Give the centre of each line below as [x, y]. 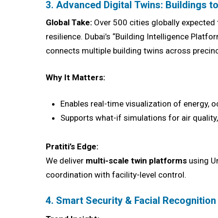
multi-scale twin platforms [136, 161]
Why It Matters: [76, 77]
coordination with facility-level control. [116, 175]
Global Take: [69, 23]
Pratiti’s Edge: [72, 147]
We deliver [66, 161]
